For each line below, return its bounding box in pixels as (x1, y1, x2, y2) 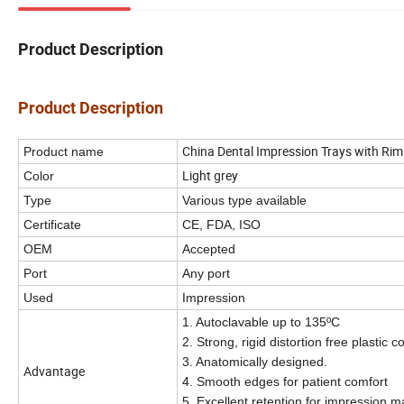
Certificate (23, 216, 81, 232)
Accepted (182, 241, 235, 256)
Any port (182, 265, 230, 280)
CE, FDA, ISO (182, 216, 261, 232)
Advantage (23, 362, 85, 380)
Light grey (182, 166, 238, 184)
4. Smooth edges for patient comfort (182, 373, 388, 389)
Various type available (182, 192, 307, 207)
